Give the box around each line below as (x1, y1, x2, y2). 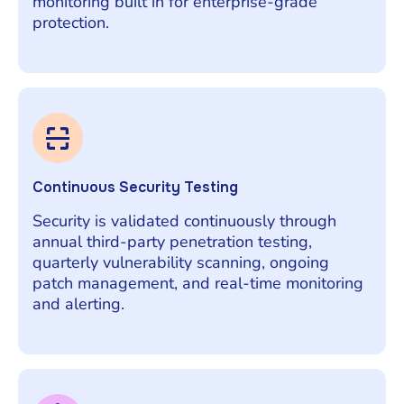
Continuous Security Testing (32, 177, 238, 197)
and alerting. (32, 292, 124, 315)
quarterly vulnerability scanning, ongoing (32, 251, 329, 273)
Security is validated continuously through (32, 209, 336, 232)
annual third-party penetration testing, (32, 230, 312, 252)
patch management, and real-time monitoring (32, 271, 363, 294)
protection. (32, 11, 109, 33)
